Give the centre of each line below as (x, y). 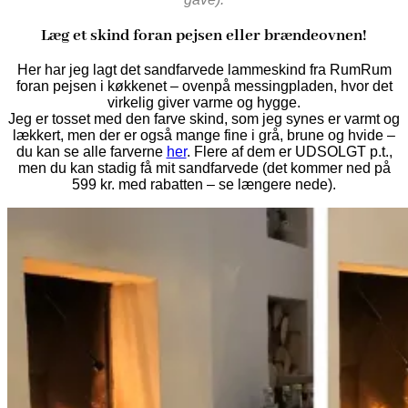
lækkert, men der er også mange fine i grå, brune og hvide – (204, 136)
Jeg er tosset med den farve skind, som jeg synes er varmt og (204, 119)
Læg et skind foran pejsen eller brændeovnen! (204, 35)
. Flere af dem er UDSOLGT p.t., (289, 152)
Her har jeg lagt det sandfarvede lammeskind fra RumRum (204, 70)
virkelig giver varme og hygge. (204, 103)
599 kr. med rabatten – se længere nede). (204, 185)
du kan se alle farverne (91, 152)
